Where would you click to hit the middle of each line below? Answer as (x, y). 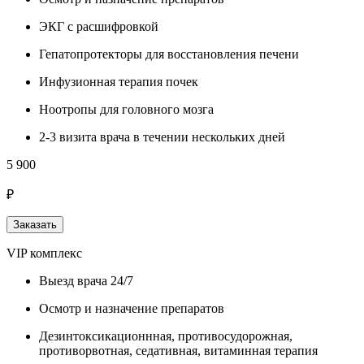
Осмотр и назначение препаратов (132, 308)
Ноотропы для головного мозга (126, 109)
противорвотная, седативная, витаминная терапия (178, 350)
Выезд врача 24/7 (86, 280)
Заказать (35, 224)
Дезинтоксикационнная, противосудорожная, (166, 336)
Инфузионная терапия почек (119, 81)
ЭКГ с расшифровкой (99, 26)
